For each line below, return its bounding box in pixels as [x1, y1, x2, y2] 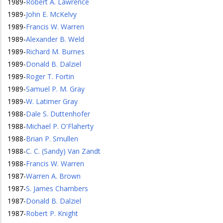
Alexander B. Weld [26, 34, 84, 44]
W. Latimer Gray [26, 97, 78, 106]
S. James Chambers [26, 184, 88, 193]
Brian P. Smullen [26, 134, 78, 143]
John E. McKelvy [26, 9, 77, 19]
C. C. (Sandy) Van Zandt [26, 146, 101, 156]
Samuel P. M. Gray [26, 84, 85, 94]
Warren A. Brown [26, 171, 81, 181]
